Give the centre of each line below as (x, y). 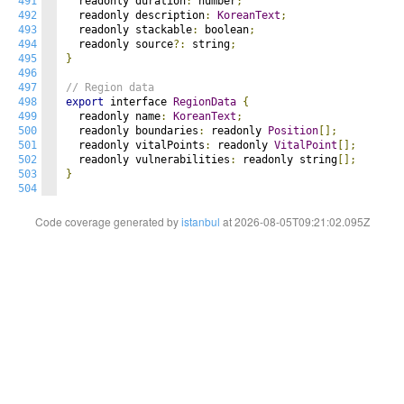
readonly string (287, 160)
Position (293, 131)
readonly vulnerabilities (148, 160)
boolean (224, 30)
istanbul (200, 221)
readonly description (135, 15)
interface (138, 102)
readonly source (119, 44)
